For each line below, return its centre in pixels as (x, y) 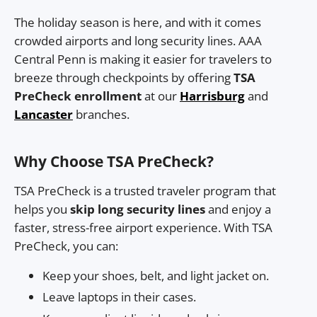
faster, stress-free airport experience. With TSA (143, 227)
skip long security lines (138, 209)
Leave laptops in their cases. (119, 297)
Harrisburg (212, 96)
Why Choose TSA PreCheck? (114, 161)
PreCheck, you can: (66, 246)
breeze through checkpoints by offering (124, 78)
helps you (42, 209)
